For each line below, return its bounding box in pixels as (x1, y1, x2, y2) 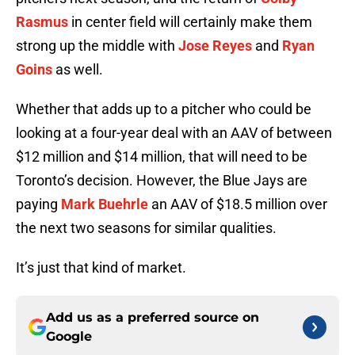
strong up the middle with (16, 37, 178, 55)
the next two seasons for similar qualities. (16, 219, 277, 237)
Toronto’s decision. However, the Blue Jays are (16, 172, 307, 189)
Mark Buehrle (61, 196, 148, 213)
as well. (52, 61, 103, 78)
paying (16, 196, 61, 213)
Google (46, 329, 92, 345)
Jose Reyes (178, 37, 252, 55)
